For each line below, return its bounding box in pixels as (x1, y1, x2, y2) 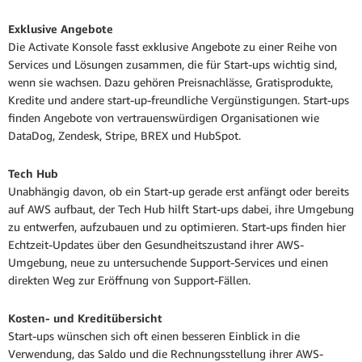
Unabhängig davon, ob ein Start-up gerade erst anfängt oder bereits (8, 184, 349, 199)
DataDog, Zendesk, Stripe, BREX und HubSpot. (8, 128, 241, 143)
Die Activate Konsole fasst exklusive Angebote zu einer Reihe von (8, 40, 337, 54)
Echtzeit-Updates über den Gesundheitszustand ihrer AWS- (8, 238, 304, 252)
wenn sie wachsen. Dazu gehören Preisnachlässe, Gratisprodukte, (8, 75, 333, 90)
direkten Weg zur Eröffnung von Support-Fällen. (8, 273, 250, 288)
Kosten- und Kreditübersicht (8, 311, 162, 326)
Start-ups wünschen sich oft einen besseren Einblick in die (8, 329, 300, 343)
